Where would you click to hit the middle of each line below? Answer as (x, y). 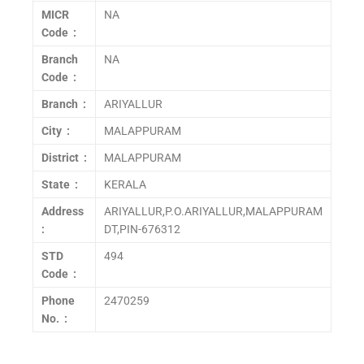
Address (64, 211)
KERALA (125, 184)
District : (64, 158)
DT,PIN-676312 (142, 229)
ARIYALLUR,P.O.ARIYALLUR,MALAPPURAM (213, 211)
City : (56, 131)
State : (60, 184)
